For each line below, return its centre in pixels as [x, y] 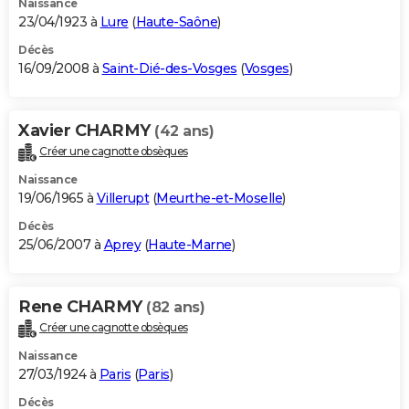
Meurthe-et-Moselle [219, 198]
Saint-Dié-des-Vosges [169, 68]
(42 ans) [184, 131]
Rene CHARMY [82, 306]
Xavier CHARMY [86, 130]
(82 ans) [175, 307]
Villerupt [122, 198]
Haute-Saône [176, 21]
